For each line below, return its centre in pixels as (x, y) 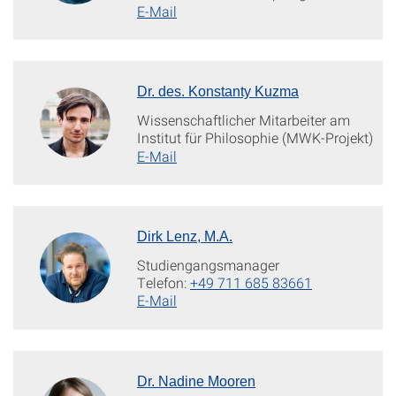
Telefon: (164, 282)
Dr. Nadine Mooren (196, 381)
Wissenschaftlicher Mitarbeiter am (244, 120)
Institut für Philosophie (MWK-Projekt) (255, 137)
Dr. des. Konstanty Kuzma (218, 91)
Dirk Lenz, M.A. (185, 236)
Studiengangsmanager (208, 265)
